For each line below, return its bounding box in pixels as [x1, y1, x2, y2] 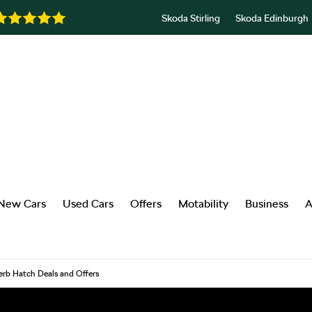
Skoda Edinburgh [235, 12, 309, 24]
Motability [178, 196, 228, 210]
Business [245, 196, 288, 210]
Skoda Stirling [162, 12, 220, 24]
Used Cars [63, 196, 114, 210]
